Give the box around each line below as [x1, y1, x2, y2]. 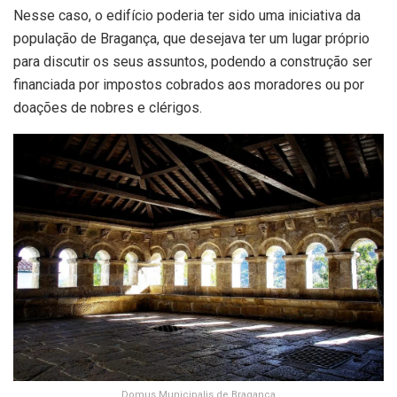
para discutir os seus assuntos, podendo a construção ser [13, 52, 372, 70]
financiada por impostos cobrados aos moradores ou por [13, 75, 364, 93]
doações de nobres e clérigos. [13, 98, 202, 116]
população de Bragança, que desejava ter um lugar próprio [13, 29, 370, 47]
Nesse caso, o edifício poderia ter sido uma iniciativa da [13, 6, 361, 24]
